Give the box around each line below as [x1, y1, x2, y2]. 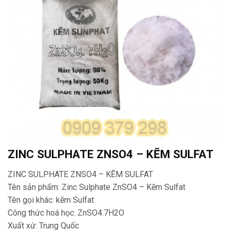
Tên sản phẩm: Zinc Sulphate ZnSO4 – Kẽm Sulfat [8, 182, 185, 193]
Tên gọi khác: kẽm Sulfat [8, 195, 94, 205]
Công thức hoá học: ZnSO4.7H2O [8, 208, 124, 218]
